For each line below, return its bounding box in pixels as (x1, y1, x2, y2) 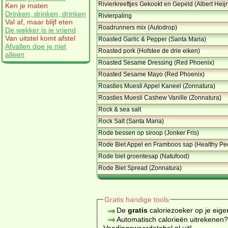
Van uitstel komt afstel (5, 34, 75, 42)
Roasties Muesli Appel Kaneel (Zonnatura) (98, 82, 215, 90)
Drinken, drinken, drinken (5, 9, 86, 18)
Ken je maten (5, 1, 48, 10)
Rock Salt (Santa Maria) (98, 118, 164, 125)
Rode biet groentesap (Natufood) (98, 153, 189, 160)
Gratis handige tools (104, 195, 169, 204)
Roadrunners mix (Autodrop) (98, 24, 177, 32)
